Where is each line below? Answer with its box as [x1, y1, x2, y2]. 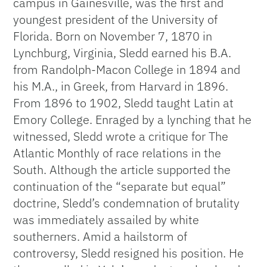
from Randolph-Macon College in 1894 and [13, 61, 241, 77]
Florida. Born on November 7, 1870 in [13, 27, 213, 44]
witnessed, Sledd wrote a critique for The [13, 128, 229, 144]
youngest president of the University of [13, 11, 218, 27]
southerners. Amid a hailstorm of [13, 228, 188, 244]
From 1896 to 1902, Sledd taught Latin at [13, 94, 234, 111]
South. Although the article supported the [13, 161, 231, 178]
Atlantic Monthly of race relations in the [13, 144, 222, 161]
